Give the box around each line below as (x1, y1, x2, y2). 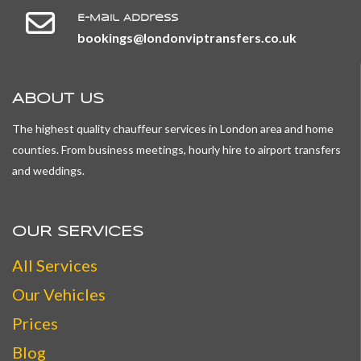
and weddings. (12, 164, 87, 177)
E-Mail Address (77, 14, 178, 23)
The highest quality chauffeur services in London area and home (12, 122, 334, 135)
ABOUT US (12, 92, 104, 106)
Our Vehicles (12, 284, 106, 304)
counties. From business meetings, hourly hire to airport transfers (12, 143, 341, 156)
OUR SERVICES (12, 225, 143, 239)
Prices (12, 313, 58, 333)
